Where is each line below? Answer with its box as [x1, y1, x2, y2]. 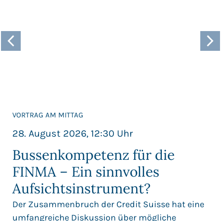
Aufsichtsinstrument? [12, 180, 150, 198]
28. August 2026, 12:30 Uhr [12, 127, 133, 139]
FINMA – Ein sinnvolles [12, 163, 159, 181]
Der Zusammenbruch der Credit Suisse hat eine [12, 199, 204, 210]
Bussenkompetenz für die [12, 146, 175, 164]
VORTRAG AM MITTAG [12, 110, 83, 120]
